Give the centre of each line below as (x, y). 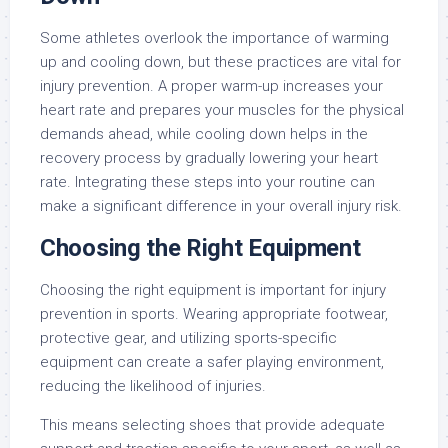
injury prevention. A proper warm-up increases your (211, 85)
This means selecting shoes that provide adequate (212, 424)
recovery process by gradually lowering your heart (209, 157)
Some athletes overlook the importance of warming (214, 37)
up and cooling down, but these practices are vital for (220, 61)
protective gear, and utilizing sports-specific (188, 337)
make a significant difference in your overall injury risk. (221, 205)
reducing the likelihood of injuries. (153, 385)
